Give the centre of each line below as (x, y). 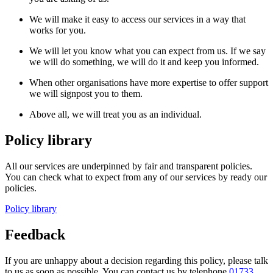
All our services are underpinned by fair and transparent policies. (129, 166)
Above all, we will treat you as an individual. (115, 115)
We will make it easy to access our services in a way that (137, 19)
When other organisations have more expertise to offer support (149, 83)
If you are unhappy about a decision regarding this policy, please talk (136, 260)
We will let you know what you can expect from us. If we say (147, 51)
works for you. (58, 30)
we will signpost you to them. (86, 94)
